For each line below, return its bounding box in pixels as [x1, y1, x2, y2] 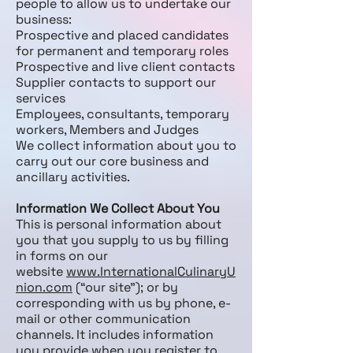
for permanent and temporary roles [16, 43, 229, 59]
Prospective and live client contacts [16, 58, 235, 75]
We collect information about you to [16, 137, 236, 154]
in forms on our [16, 247, 108, 264]
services [16, 90, 65, 106]
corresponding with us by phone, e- [16, 295, 231, 311]
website [16, 263, 66, 280]
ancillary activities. [16, 169, 130, 185]
